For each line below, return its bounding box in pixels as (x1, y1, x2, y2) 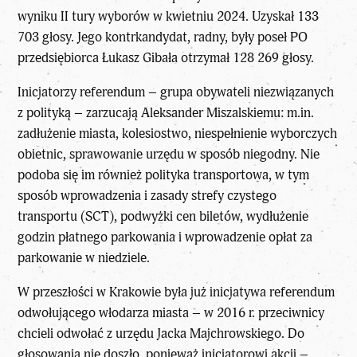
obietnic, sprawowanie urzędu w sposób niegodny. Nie (18, 146, 320, 163)
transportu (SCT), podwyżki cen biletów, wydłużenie (18, 208, 309, 226)
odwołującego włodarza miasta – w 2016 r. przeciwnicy (18, 304, 325, 321)
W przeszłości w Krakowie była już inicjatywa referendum (18, 283, 335, 300)
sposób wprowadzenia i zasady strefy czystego (18, 187, 277, 205)
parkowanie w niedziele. (18, 249, 151, 267)
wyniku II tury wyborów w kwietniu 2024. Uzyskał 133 (18, 8, 320, 25)
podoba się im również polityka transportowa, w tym (18, 167, 310, 184)
